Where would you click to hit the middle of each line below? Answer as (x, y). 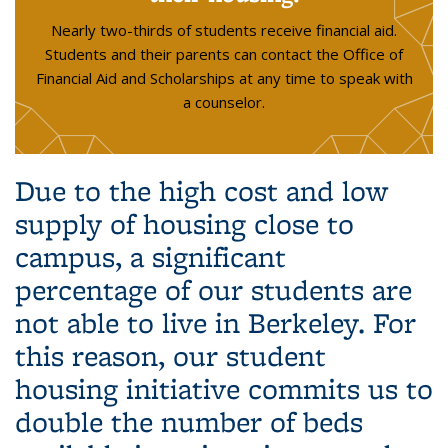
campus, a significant (150, 256)
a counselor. (224, 102)
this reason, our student (170, 355)
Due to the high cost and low (201, 190)
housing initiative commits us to (224, 388)
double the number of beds (189, 421)
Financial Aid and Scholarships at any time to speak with (224, 78)
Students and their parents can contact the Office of (224, 54)
